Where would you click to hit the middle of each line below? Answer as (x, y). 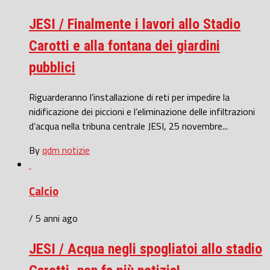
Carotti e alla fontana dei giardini (124, 46)
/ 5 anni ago (53, 218)
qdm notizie (66, 150)
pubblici (52, 67)
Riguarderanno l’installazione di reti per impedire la (129, 97)
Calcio (44, 191)
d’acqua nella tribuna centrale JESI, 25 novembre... (128, 126)
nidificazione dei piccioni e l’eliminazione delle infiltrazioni (142, 111)
